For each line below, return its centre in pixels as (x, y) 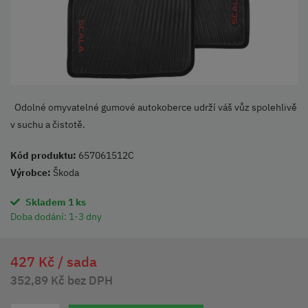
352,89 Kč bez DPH (62, 280)
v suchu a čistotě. (50, 124)
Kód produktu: (43, 155)
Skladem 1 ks (56, 202)
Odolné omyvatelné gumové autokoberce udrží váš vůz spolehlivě (154, 107)
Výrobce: (31, 172)
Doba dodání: (40, 216)
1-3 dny (85, 216)
